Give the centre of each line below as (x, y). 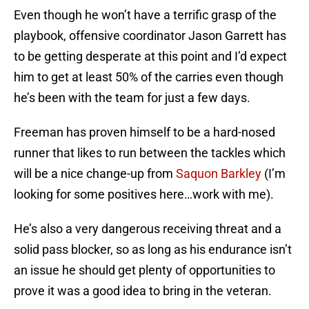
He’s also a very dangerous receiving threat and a (148, 229)
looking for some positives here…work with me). (144, 195)
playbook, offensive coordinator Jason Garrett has (150, 36)
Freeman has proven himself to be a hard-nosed (144, 132)
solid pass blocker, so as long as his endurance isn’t (153, 250)
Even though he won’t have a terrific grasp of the (145, 15)
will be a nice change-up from (95, 174)
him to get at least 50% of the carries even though (149, 77)
